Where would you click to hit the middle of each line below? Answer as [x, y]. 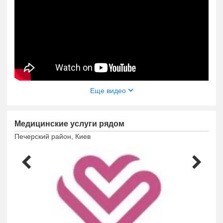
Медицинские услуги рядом [69, 124]
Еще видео [109, 90]
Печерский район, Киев [53, 136]
